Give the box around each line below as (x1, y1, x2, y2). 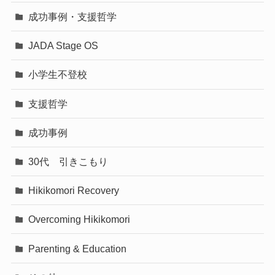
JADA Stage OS (28, 40, 99, 52)
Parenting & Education (28, 242, 127, 254)
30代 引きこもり (28, 155, 109, 167)
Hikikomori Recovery (28, 185, 120, 196)
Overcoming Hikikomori (28, 214, 131, 225)
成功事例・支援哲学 (28, 11, 117, 23)
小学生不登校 (28, 69, 88, 80)
